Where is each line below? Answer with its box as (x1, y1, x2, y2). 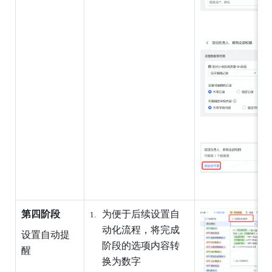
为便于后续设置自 (101, 208, 180, 219)
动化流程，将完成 (101, 224, 180, 235)
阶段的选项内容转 (101, 240, 180, 251)
